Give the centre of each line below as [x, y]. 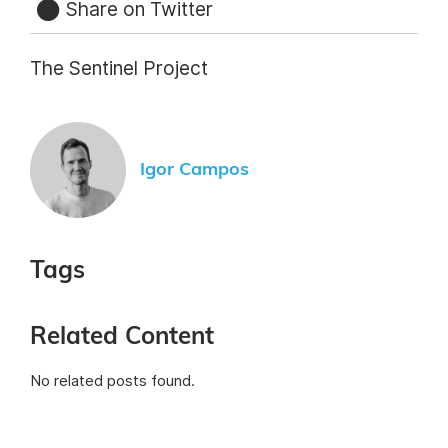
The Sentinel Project [119, 68]
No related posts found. [112, 381]
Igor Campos [194, 169]
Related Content [122, 337]
